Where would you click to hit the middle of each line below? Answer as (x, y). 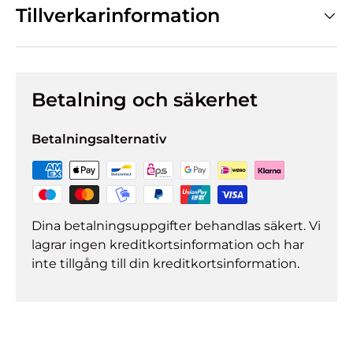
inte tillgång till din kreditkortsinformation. (165, 263)
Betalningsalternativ (99, 139)
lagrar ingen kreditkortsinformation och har (168, 244)
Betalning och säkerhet (145, 99)
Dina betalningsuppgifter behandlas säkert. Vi (176, 225)
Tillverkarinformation (118, 15)
